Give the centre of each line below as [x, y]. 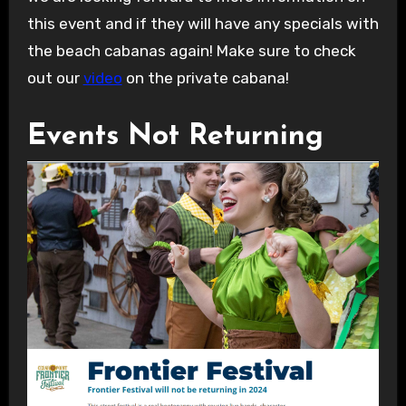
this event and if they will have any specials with [203, 23]
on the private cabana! [205, 77]
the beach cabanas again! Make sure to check [191, 50]
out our [55, 77]
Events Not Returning [175, 136]
